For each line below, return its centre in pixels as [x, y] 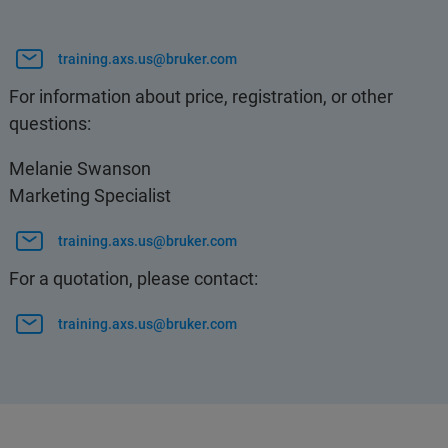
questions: [50, 123]
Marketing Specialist [90, 195]
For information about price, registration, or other [201, 96]
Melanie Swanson [80, 168]
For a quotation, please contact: [134, 278]
